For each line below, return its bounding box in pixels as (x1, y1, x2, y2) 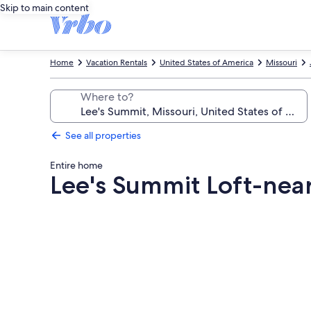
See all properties (65, 129, 141, 142)
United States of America (160, 57, 253, 68)
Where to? (81, 90, 133, 104)
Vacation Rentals (86, 57, 147, 68)
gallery (49, 224, 106, 244)
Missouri (266, 57, 297, 68)
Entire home (50, 159, 103, 171)
